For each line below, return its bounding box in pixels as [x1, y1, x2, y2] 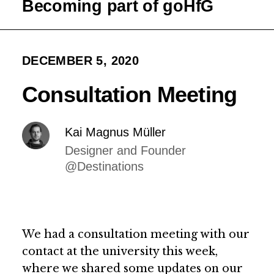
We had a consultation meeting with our [21, 227, 250, 241]
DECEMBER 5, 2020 [21, 53, 139, 67]
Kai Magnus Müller [64, 125, 166, 139]
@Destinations [64, 159, 144, 173]
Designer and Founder [64, 143, 186, 157]
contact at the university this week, [21, 244, 218, 258]
